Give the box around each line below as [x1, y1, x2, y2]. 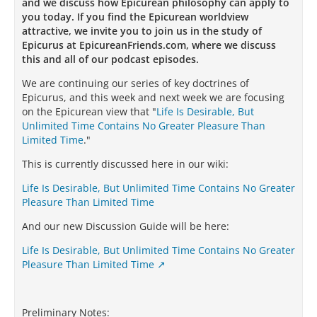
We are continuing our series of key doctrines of [22, 76, 249, 90]
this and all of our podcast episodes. [22, 52, 199, 66]
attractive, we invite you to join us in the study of [22, 24, 262, 38]
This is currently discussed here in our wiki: [22, 157, 229, 171]
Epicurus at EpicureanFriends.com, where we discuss [22, 38, 276, 52]
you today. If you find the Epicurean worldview [22, 10, 248, 23]
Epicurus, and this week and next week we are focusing [22, 91, 284, 104]
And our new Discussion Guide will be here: [22, 219, 229, 233]
